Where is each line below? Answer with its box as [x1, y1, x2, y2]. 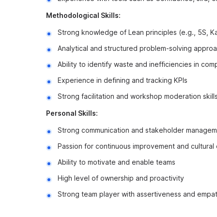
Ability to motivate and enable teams [58, 158, 175, 166]
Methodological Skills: [46, 11, 121, 19]
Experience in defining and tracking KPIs [58, 76, 187, 84]
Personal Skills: [46, 109, 98, 117]
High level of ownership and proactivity [58, 174, 184, 182]
